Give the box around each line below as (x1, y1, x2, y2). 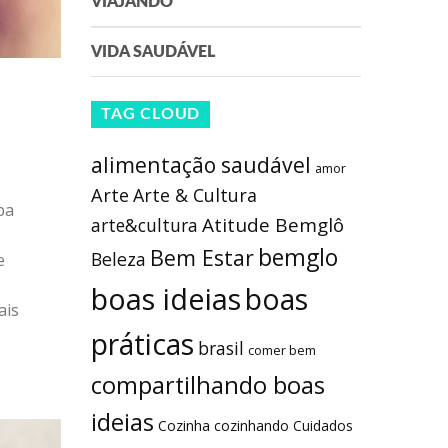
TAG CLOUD (101, 106, 201, 123)
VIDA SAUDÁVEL (91, 44, 215, 61)
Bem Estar (150, 243, 254, 273)
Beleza (91, 247, 146, 272)
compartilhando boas (91, 369, 325, 402)
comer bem (248, 341, 316, 360)
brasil (198, 336, 244, 361)
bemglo (258, 242, 338, 274)
